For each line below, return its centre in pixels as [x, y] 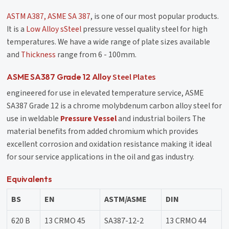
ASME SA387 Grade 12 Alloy [60, 76]
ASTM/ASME [126, 199]
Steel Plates [134, 77]
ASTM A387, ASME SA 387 [49, 16]
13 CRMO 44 [186, 221]
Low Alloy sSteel [54, 29]
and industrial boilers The [161, 118]
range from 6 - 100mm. [96, 54]
